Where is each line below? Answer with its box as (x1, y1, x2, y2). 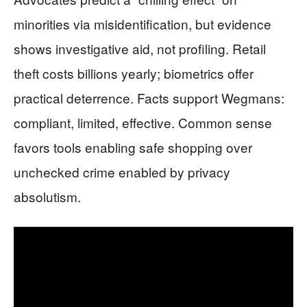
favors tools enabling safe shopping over (14, 137, 252, 156)
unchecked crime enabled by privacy (14, 162, 230, 181)
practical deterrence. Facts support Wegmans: (14, 88, 284, 107)
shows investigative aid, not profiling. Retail (14, 38, 266, 58)
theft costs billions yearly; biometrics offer (14, 63, 254, 82)
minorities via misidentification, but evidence (14, 14, 271, 33)
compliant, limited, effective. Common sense (14, 112, 272, 132)
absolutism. (14, 186, 81, 206)
